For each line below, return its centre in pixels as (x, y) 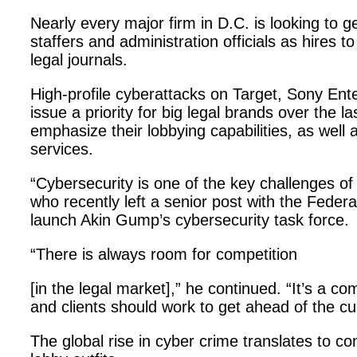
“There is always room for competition (164, 254)
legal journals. (79, 60)
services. (62, 149)
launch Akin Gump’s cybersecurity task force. (190, 220)
